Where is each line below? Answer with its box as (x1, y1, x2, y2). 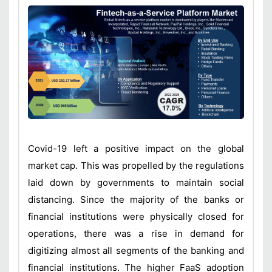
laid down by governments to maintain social (28, 177, 244, 189)
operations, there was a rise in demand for (28, 228, 244, 240)
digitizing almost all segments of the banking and (28, 245, 244, 257)
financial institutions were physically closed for (28, 211, 244, 223)
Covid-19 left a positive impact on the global (28, 143, 244, 155)
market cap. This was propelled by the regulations (28, 160, 244, 172)
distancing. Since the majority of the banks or (28, 194, 244, 206)
